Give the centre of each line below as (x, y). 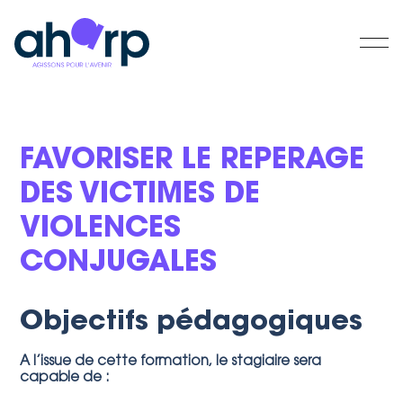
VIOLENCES (101, 229)
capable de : (65, 378)
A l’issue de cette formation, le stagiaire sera (171, 362)
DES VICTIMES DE (140, 195)
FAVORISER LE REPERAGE (193, 161)
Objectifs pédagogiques (192, 323)
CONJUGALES (119, 264)
